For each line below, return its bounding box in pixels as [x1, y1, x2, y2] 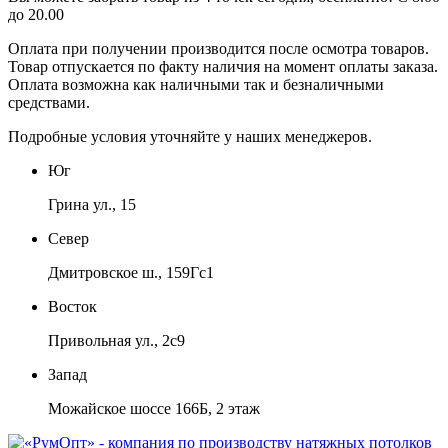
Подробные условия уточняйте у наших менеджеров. [8, 127, 372, 145]
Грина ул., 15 [48, 195, 136, 213]
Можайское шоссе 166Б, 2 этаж [48, 399, 260, 417]
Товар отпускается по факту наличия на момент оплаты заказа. [8, 57, 438, 75]
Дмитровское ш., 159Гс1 [48, 263, 214, 281]
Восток [48, 297, 97, 315]
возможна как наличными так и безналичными [58, 75, 384, 93]
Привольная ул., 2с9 [48, 331, 185, 349]
